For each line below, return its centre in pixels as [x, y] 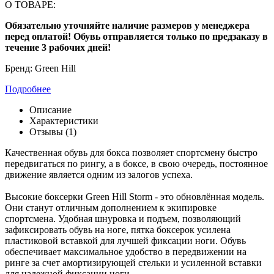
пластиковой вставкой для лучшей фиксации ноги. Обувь [125, 240]
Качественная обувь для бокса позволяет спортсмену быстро [131, 152]
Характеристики [64, 120]
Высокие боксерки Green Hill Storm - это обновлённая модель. [135, 196]
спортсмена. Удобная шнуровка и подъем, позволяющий [123, 218]
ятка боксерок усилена [183, 229]
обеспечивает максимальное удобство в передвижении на [126, 251]
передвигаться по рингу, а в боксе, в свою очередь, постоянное [136, 163]
